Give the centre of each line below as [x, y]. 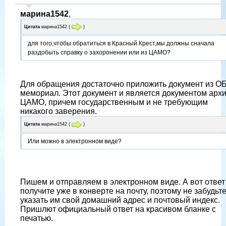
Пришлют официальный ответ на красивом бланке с [118, 209]
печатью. [37, 218]
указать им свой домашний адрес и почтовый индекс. [120, 200]
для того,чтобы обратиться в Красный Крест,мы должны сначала [121, 44]
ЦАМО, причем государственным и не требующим [114, 102]
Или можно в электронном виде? [75, 141]
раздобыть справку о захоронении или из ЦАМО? [99, 53]
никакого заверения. [59, 111]
